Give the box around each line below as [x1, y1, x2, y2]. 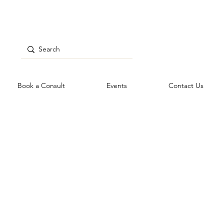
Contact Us [168, 81, 203, 90]
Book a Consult [17, 81, 65, 90]
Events [106, 81, 127, 90]
